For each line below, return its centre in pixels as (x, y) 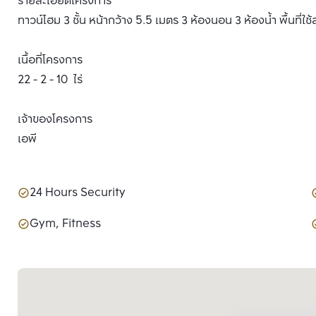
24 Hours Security (78, 193)
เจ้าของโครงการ (56, 120)
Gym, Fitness (65, 224)
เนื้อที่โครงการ (50, 60)
